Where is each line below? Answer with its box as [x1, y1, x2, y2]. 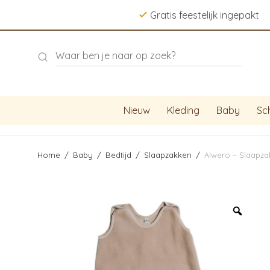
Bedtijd [105, 150, 131, 160]
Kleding [167, 104, 199, 116]
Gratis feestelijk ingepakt [148, 9, 262, 21]
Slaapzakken [144, 150, 192, 160]
